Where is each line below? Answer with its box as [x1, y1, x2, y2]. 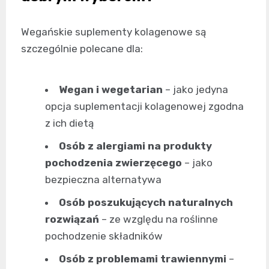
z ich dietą [45, 116, 94, 129]
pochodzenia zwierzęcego [45, 156, 182, 169]
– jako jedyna [163, 83, 228, 95]
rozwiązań [45, 213, 99, 225]
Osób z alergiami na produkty [59, 139, 212, 152]
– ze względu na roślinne [99, 213, 218, 225]
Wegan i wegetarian [59, 83, 163, 95]
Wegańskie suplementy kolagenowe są [21, 25, 206, 38]
